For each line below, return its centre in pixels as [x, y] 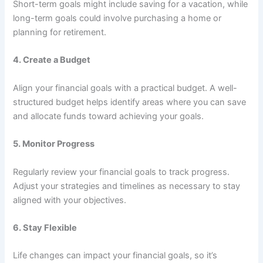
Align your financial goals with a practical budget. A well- [125, 88]
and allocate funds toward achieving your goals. [109, 116]
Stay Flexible [50, 227]
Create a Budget [57, 60]
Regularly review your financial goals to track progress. [122, 172]
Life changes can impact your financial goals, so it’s [115, 256]
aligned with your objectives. [70, 200]
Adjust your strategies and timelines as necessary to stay [127, 186]
